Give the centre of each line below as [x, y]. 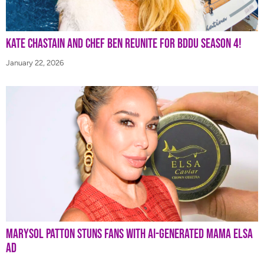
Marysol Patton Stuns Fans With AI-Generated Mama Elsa [129, 234]
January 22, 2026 [35, 62]
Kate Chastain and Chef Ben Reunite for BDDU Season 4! [124, 44]
